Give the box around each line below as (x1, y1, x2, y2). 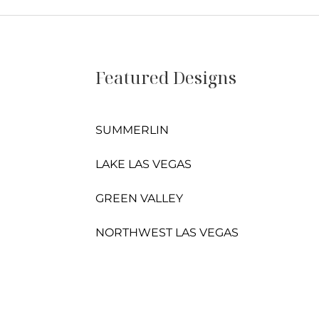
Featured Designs (95, 66, 236, 89)
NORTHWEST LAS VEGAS (95, 226, 239, 239)
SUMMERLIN (95, 123, 169, 137)
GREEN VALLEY (95, 192, 183, 205)
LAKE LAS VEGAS (95, 157, 192, 171)
